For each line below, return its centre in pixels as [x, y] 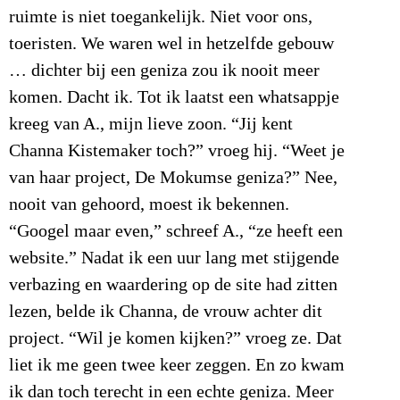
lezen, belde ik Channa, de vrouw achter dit [166, 311]
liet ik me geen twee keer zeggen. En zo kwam [177, 365]
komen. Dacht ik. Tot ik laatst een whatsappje [174, 97]
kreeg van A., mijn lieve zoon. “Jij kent [151, 124]
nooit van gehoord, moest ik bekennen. [149, 204]
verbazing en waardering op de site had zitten [173, 284]
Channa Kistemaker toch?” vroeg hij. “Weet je [177, 150]
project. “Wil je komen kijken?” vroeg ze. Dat [175, 338]
